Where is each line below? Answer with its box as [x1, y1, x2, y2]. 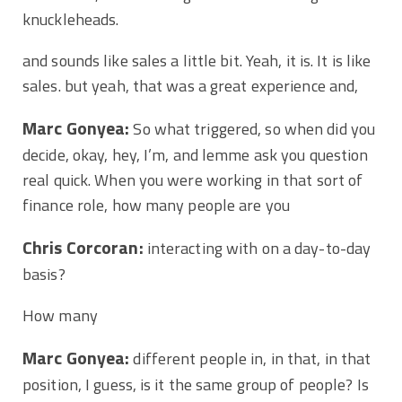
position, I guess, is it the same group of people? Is [22, 371, 369, 397]
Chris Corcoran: [22, 233, 144, 261]
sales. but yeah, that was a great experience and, [22, 73, 363, 98]
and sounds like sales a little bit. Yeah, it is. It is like [22, 48, 371, 73]
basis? [22, 261, 66, 286]
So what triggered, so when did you [129, 116, 376, 141]
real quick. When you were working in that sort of [22, 167, 363, 192]
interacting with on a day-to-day [143, 235, 371, 260]
